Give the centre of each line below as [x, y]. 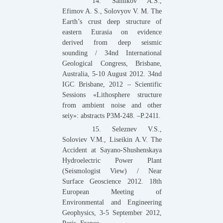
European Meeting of [112, 192]
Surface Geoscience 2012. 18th [112, 181]
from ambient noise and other [112, 105]
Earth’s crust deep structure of [112, 21]
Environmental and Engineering [112, 202]
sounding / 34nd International [112, 53]
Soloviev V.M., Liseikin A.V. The [112, 139]
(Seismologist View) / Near [112, 171]
